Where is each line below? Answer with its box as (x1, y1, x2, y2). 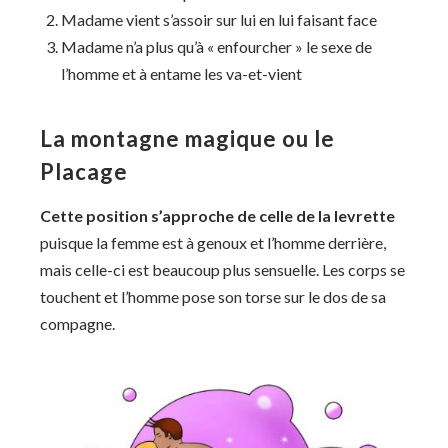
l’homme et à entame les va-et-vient (61, 63, 302, 83)
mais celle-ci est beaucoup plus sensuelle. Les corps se (40, 259, 405, 279)
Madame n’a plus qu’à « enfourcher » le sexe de (61, 36, 372, 56)
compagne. (40, 313, 115, 333)
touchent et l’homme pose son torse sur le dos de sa (40, 286, 386, 306)
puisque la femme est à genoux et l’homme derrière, (40, 232, 386, 252)
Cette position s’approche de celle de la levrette (40, 205, 395, 225)
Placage (40, 157, 128, 185)
